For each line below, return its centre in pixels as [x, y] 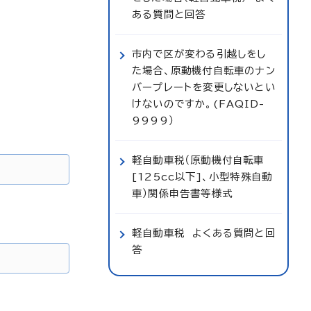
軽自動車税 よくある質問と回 [204, 233]
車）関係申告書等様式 [182, 193]
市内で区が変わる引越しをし [199, 54]
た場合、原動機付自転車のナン [204, 70]
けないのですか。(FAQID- [198, 104]
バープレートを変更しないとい [204, 87]
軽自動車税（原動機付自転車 [198, 160]
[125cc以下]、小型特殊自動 [202, 177]
